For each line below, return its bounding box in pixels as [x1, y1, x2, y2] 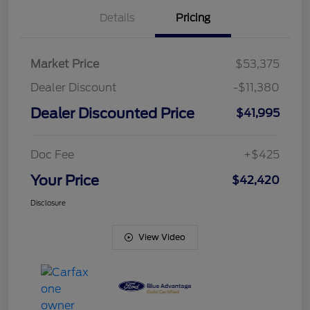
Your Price [30, 172, 99, 190]
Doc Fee [30, 148, 74, 162]
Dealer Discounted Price [30, 105, 194, 122]
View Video [138, 232, 185, 243]
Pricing [176, 12, 210, 25]
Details [99, 12, 135, 25]
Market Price [30, 57, 99, 71]
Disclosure [30, 199, 66, 208]
